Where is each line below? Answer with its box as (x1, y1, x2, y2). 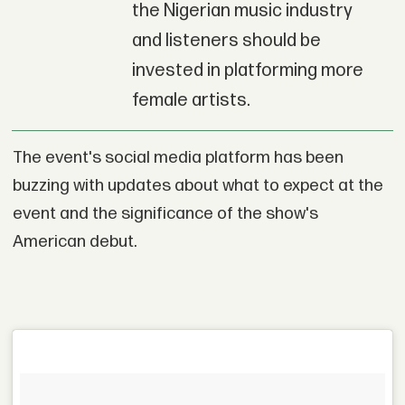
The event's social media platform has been (12, 147, 344, 168)
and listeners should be (131, 30, 321, 52)
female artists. (131, 89, 250, 112)
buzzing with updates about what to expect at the (12, 175, 383, 196)
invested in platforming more (131, 60, 363, 82)
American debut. (12, 231, 137, 252)
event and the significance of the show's (12, 203, 318, 224)
